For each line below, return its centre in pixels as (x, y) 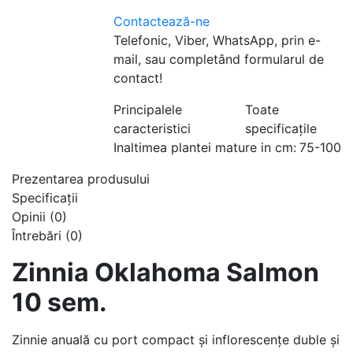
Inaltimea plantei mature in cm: (204, 147)
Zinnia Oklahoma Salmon (165, 272)
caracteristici (152, 128)
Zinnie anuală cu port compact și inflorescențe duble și (176, 340)
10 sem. (59, 302)
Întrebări (37, 236)
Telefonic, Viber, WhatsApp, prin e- (217, 40)
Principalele (147, 110)
